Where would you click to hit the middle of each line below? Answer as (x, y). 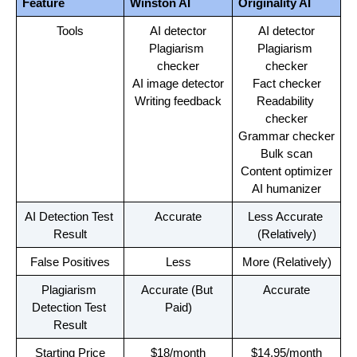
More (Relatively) (286, 262)
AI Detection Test (69, 216)
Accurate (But (177, 290)
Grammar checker (286, 136)
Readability (285, 101)
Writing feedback (178, 101)
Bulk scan (286, 153)
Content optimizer (286, 171)
